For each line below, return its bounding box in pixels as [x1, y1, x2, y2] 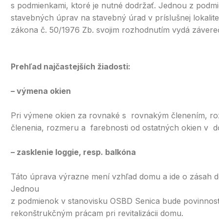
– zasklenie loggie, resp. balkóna [11, 147, 136, 157]
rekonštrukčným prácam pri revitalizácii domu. [11, 208, 183, 218]
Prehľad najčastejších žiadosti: [11, 62, 131, 71]
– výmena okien [11, 86, 71, 96]
